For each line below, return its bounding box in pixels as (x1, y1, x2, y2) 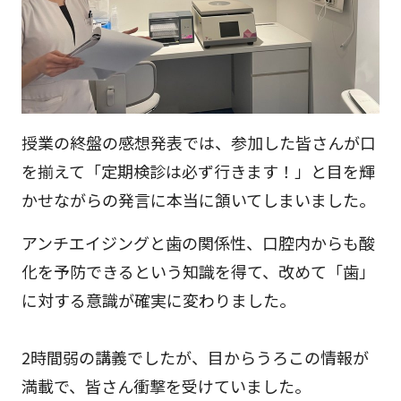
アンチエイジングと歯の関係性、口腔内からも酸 (21, 230, 375, 254)
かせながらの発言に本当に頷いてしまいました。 (21, 187, 375, 211)
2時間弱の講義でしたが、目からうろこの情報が (21, 345, 369, 369)
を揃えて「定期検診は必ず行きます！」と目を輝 (21, 158, 375, 183)
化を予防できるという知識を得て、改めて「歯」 (21, 259, 375, 283)
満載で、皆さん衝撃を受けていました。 (21, 373, 311, 397)
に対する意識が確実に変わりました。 (21, 287, 295, 311)
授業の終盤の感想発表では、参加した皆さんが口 (21, 130, 376, 154)
